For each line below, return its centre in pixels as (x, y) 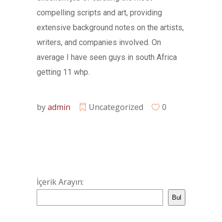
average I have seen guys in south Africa (107, 57)
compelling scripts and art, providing (99, 13)
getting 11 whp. (63, 72)
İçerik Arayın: (60, 182)
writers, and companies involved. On (99, 42)
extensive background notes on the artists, (110, 28)
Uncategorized (116, 107)
